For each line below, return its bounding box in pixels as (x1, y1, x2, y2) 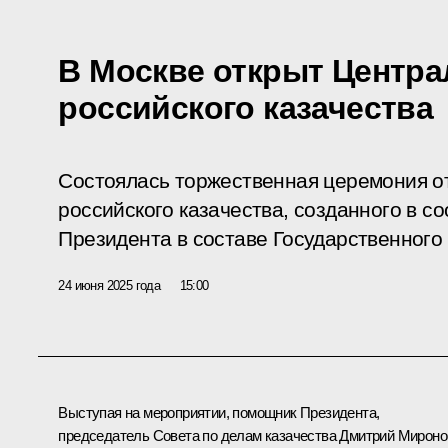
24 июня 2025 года (58, 277, 161, 293)
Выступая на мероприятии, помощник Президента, (58, 403, 380, 421)
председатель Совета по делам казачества (58, 426, 340, 444)
